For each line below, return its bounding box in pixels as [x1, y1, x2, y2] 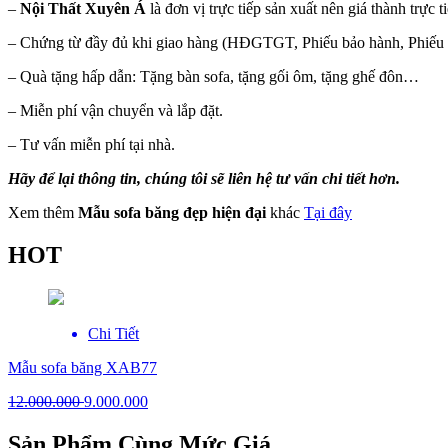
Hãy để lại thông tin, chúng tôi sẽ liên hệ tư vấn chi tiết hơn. [8, 170, 400, 188]
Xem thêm [8, 204, 78, 222]
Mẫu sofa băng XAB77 [8, 358, 157, 376]
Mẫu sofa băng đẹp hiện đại [78, 204, 266, 222]
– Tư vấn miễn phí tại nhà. [8, 136, 175, 154]
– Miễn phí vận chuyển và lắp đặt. [8, 102, 223, 120]
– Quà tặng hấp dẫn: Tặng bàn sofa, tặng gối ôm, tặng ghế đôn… [8, 68, 419, 86]
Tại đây [304, 204, 352, 222]
